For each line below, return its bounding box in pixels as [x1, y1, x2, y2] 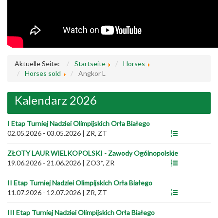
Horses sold [25, 69, 61, 77]
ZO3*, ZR [86, 159, 114, 167]
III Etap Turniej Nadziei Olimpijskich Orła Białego [7, 208, 155, 217]
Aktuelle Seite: [15, 59, 63, 68]
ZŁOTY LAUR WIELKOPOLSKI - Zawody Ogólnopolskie [7, 149, 178, 157]
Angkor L [78, 69, 106, 77]
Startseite [74, 59, 106, 68]
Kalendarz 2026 [15, 93, 97, 107]
